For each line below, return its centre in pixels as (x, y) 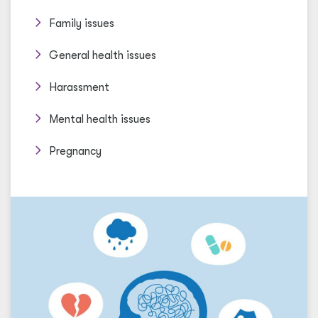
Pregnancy (75, 151)
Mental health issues (100, 119)
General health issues (103, 55)
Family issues (82, 23)
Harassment (79, 87)
